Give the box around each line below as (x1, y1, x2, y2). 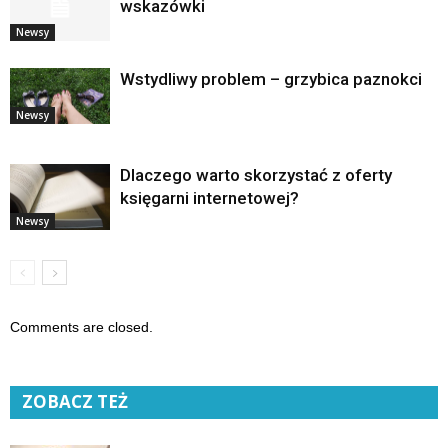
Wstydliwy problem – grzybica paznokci (120, 68, 422, 89)
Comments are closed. (10, 318, 153, 335)
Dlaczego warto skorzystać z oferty (120, 164, 392, 185)
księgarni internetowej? (120, 187, 299, 208)
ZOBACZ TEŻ (22, 389, 128, 413)
